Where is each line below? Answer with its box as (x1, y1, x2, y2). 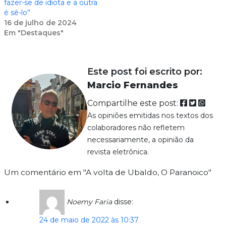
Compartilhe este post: (87, 98, 180, 108)
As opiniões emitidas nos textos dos (87, 110, 213, 120)
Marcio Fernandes (87, 79, 178, 91)
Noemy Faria (66, 197, 112, 206)
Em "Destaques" (4, 28, 64, 37)
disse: (114, 197, 133, 206)
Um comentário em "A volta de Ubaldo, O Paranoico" (4, 167, 211, 177)
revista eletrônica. (87, 147, 149, 156)
